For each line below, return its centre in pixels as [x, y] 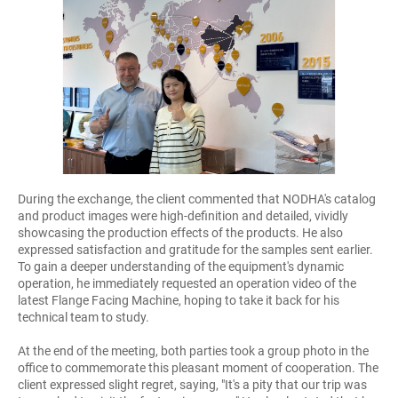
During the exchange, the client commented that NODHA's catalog [197, 199]
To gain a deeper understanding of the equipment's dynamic [181, 266]
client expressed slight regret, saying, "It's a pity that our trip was [192, 384]
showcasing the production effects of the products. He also [180, 232]
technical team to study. [84, 317]
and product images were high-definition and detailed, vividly [183, 215]
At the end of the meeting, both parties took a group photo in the [193, 350]
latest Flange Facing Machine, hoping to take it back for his [179, 300]
